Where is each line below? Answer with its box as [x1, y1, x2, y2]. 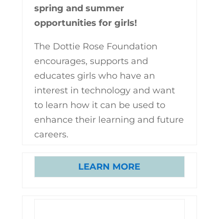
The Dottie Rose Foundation [34, 41, 157, 52]
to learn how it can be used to [34, 100, 165, 110]
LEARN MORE [78, 161, 141, 172]
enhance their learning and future [34, 114, 184, 125]
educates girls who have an [34, 70, 155, 81]
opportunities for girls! [34, 18, 137, 28]
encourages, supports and [34, 56, 148, 66]
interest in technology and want [34, 85, 175, 96]
